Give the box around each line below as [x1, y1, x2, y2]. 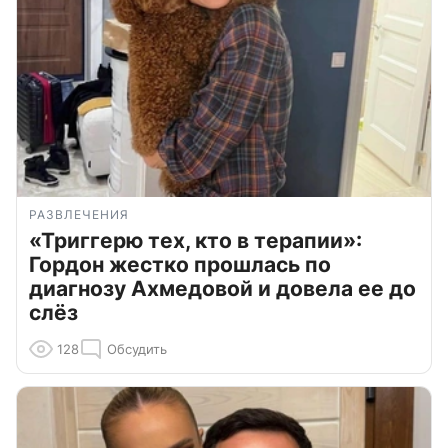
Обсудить [107, 340, 167, 357]
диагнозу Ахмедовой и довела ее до [29, 275, 416, 301]
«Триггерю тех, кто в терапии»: [29, 227, 362, 253]
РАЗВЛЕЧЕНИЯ [29, 206, 129, 222]
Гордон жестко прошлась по [29, 251, 331, 277]
